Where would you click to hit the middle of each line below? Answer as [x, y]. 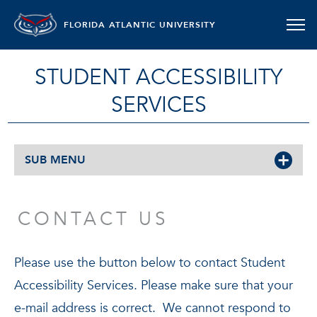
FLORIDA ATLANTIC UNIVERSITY [140, 25]
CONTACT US [93, 219]
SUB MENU [55, 160]
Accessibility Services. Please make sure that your [154, 286]
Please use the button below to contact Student [150, 263]
